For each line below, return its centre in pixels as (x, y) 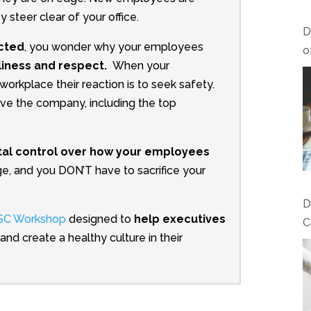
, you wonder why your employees (114, 47)
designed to (100, 219)
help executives (179, 219)
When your (141, 66)
